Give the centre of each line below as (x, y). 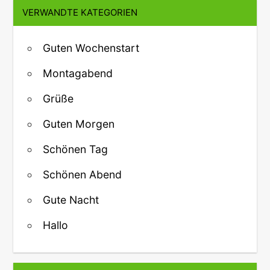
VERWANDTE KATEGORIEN (80, 13)
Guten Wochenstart (91, 48)
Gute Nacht (71, 199)
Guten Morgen (79, 124)
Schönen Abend (82, 174)
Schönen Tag (75, 149)
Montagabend (78, 73)
